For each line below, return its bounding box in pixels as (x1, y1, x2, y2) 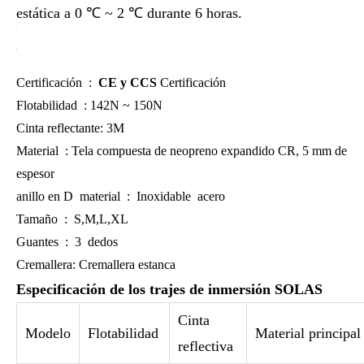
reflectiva (178, 338, 233, 354)
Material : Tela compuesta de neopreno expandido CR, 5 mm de (16, 144, 347, 158)
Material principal (255, 325, 361, 341)
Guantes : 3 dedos (16, 235, 118, 249)
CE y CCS (98, 76, 157, 89)
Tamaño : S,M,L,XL (16, 212, 128, 226)
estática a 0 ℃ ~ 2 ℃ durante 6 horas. (16, 5, 242, 21)
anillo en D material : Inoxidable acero (16, 189, 225, 203)
